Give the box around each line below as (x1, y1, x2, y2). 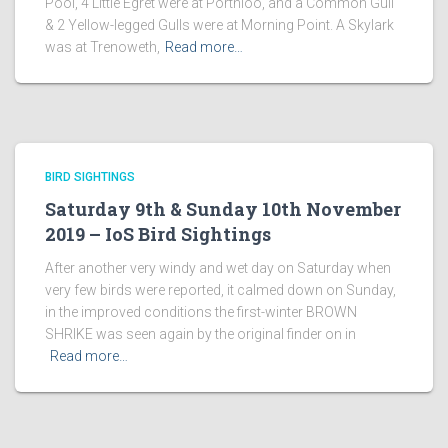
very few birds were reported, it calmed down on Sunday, (45, 282, 396, 298)
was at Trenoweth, (45, 39, 160, 55)
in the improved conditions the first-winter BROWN (45, 304, 357, 320)
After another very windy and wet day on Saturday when (45, 260, 391, 276)
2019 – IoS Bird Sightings (45, 222, 271, 246)
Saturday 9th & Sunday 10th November (45, 197, 401, 221)
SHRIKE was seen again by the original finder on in (45, 326, 356, 342)
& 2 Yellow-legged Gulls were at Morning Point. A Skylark (45, 17, 394, 33)
